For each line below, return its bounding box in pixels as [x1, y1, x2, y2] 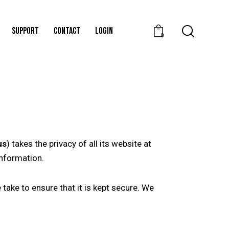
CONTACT [54, 25, 81, 36]
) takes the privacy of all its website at [7, 138, 151, 149]
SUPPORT [12, 25, 39, 36]
